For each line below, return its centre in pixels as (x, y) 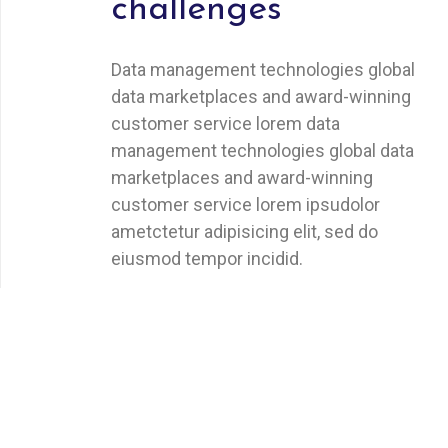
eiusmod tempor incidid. (207, 258)
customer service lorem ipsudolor (245, 204)
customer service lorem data (225, 123)
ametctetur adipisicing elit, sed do (244, 231)
